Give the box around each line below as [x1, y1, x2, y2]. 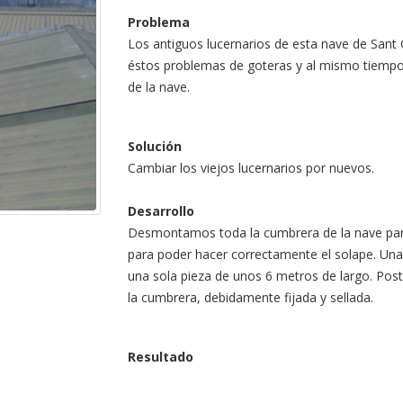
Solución [127, 138, 182, 155]
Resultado [127, 348, 193, 365]
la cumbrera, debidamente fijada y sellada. [127, 289, 373, 306]
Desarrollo [127, 202, 194, 219]
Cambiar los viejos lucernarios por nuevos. [127, 159, 374, 176]
